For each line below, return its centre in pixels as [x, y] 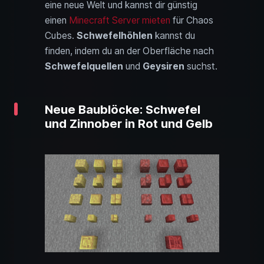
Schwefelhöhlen [115, 35]
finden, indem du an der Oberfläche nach [129, 51]
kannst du [174, 35]
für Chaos [192, 20]
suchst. [201, 66]
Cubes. [61, 35]
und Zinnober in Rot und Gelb [129, 123]
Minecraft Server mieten [120, 20]
